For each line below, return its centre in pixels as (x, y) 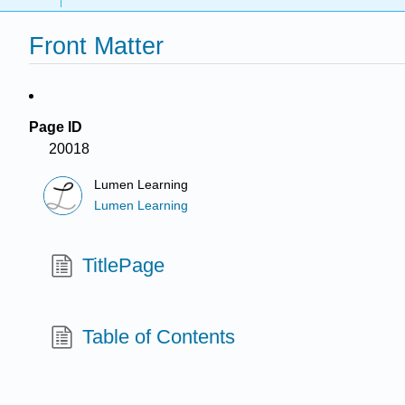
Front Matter (96, 46)
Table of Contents (159, 336)
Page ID (56, 127)
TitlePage (124, 265)
